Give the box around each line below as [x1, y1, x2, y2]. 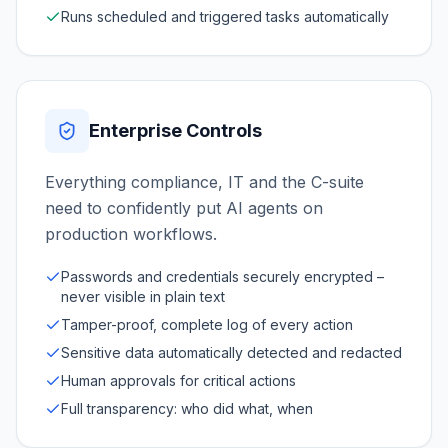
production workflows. [45, 223, 217, 244]
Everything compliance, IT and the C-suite [45, 171, 364, 192]
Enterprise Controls [89, 119, 262, 141]
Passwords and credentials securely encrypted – [61, 267, 384, 285]
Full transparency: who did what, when [61, 399, 313, 417]
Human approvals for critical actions [61, 371, 296, 389]
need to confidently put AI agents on [45, 197, 323, 218]
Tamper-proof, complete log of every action [61, 315, 353, 333]
